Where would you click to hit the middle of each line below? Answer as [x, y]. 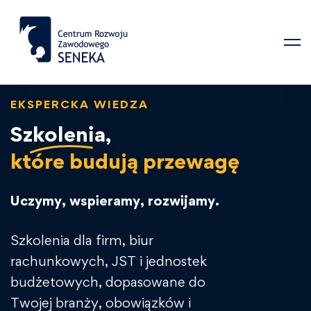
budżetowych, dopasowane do [108, 281]
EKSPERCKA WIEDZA [79, 104]
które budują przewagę [125, 160]
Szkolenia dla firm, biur [82, 240]
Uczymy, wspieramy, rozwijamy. [115, 200]
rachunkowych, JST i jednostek [109, 261]
